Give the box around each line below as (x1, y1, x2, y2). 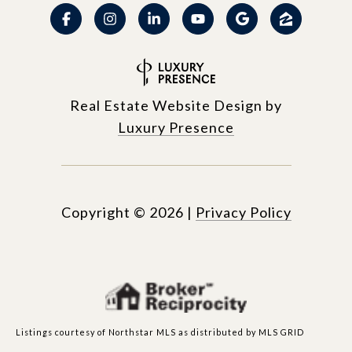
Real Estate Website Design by (70, 96, 282, 114)
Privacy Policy (195, 203, 291, 221)
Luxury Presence (118, 118, 234, 136)
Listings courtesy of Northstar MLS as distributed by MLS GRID (16, 326, 304, 337)
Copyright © (60, 203, 146, 221)
